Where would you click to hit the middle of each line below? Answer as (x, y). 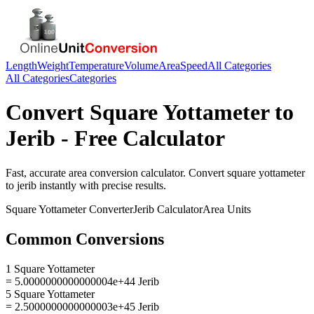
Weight (53, 66)
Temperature (96, 66)
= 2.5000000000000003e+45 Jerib (82, 306)
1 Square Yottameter (50, 268)
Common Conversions (85, 239)
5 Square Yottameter (50, 294)
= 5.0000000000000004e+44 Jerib (82, 281)
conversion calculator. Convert (157, 172)
